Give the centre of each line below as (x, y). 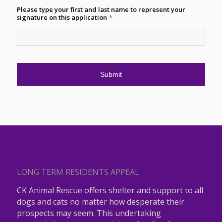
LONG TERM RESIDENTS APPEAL (78, 172)
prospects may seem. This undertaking (89, 213)
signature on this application (62, 17)
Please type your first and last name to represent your (101, 9)
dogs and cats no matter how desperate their (100, 201)
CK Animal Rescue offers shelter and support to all (110, 190)
